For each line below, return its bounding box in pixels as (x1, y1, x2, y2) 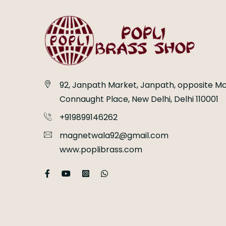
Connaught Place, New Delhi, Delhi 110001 (60, 93, 218, 105)
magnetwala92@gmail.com (60, 130, 168, 142)
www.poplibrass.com (60, 144, 142, 156)
